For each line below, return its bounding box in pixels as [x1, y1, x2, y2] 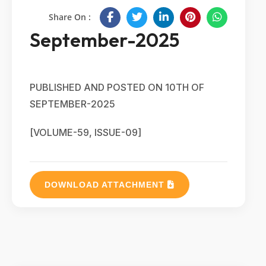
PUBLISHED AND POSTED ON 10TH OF [30, 81, 204, 93]
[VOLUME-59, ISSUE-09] [30, 126, 141, 138]
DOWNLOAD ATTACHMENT [45, 179, 167, 189]
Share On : [49, 11, 91, 23]
